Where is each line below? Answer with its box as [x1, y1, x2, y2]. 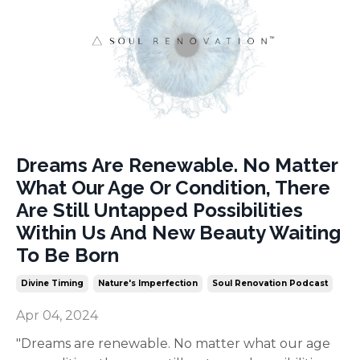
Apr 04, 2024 [16, 307, 98, 323]
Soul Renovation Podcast [212, 277, 328, 288]
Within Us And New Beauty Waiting [16, 220, 341, 244]
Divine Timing [21, 277, 84, 288]
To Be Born [16, 243, 119, 267]
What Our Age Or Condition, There [16, 175, 330, 199]
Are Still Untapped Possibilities [16, 198, 303, 222]
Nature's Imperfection [98, 277, 198, 288]
